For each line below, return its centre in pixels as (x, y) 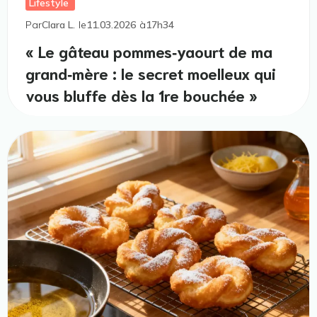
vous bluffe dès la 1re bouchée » (142, 95)
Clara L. (58, 25)
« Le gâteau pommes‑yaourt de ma (149, 51)
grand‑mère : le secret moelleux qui (151, 73)
